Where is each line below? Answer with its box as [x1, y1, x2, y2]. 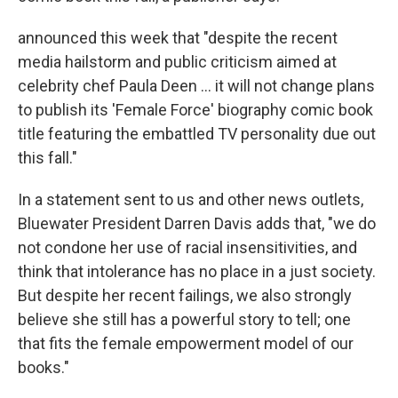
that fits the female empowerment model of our [18, 334, 354, 353]
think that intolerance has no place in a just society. [18, 262, 376, 281]
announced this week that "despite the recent [18, 28, 338, 47]
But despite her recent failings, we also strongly [18, 286, 352, 305]
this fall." [18, 148, 77, 167]
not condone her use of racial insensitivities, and [18, 238, 357, 257]
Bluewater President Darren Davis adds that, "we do [18, 214, 376, 233]
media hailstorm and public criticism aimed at [18, 52, 337, 71]
